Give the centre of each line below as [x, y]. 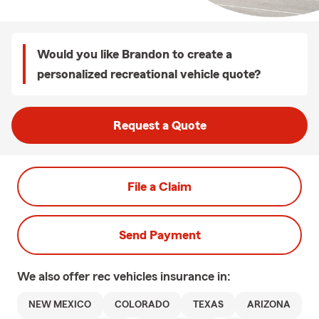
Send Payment [159, 235]
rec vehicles [126, 276]
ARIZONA [268, 305]
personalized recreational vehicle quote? [149, 74]
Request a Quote [159, 125]
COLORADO [142, 305]
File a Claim [159, 187]
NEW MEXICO [60, 305]
